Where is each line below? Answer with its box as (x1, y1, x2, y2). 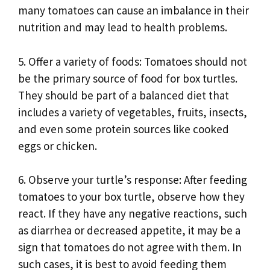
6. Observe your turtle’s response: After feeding (18, 172, 247, 187)
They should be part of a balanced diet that (18, 87, 229, 102)
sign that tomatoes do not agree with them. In (18, 240, 242, 255)
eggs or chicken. (18, 138, 97, 153)
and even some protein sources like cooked (18, 121, 229, 136)
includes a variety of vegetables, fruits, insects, (18, 104, 247, 119)
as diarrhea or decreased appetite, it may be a (18, 223, 240, 238)
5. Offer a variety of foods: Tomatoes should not (18, 54, 247, 69)
